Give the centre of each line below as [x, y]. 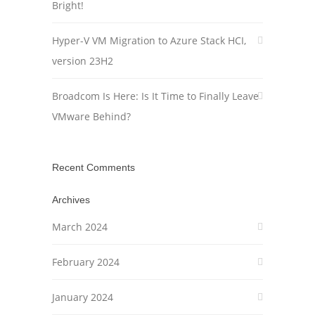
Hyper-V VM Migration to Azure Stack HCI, [149, 40]
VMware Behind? [91, 116]
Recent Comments [94, 167]
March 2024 [80, 227]
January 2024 [83, 297]
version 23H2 [83, 61]
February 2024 [86, 262]
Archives [71, 200]
